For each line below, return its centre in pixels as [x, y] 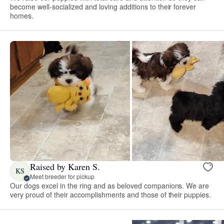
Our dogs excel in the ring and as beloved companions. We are [110, 185]
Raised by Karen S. [65, 167]
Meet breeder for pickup [62, 176]
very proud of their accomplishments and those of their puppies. [111, 194]
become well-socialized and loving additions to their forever [103, 6]
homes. [22, 15]
